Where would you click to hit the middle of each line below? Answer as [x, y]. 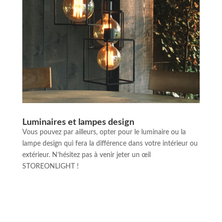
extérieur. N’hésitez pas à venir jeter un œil [86, 155]
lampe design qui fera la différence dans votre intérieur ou [110, 144]
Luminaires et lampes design [78, 123]
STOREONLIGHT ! [50, 167]
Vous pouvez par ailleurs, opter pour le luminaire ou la [104, 133]
